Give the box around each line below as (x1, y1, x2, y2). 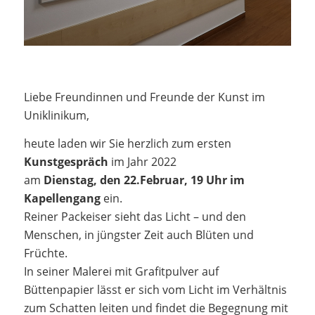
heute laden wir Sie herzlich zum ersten (23, 135, 231, 151)
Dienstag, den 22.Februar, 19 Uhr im (43, 172, 245, 188)
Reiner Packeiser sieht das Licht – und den (23, 208, 246, 224)
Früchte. (23, 245, 67, 261)
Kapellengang (23, 190, 101, 206)
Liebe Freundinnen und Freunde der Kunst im (23, 89, 265, 105)
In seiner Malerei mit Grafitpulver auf (23, 263, 219, 279)
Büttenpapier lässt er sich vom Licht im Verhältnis (23, 281, 287, 297)
